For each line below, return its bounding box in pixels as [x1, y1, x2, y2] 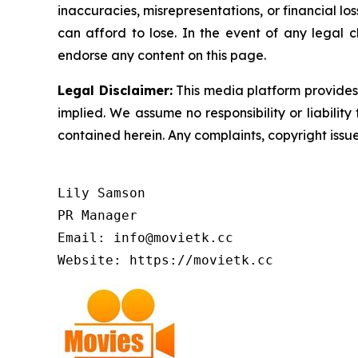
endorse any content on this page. [58, 47, 266, 64]
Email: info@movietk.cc [58, 230, 233, 246]
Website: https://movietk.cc [58, 253, 273, 268]
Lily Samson [58, 185, 145, 201]
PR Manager [58, 208, 137, 224]
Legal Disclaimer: [58, 82, 173, 99]
